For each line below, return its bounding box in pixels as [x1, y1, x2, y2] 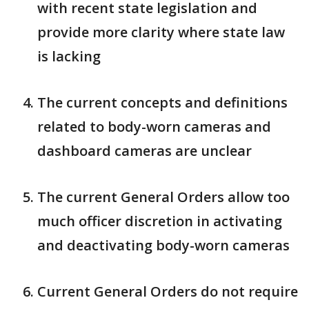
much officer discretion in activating [37, 212, 282, 230]
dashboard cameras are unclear [37, 141, 252, 160]
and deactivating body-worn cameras [37, 236, 290, 255]
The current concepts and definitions [37, 93, 288, 112]
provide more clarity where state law [37, 23, 285, 41]
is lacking [37, 47, 101, 66]
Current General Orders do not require [37, 282, 298, 301]
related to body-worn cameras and [37, 117, 271, 136]
